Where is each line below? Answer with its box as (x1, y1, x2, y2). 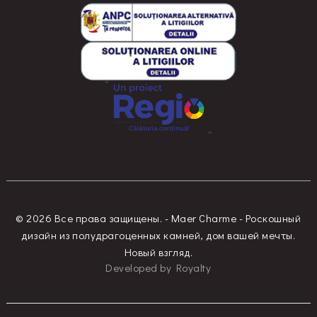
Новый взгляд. (124, 245, 193, 260)
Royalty (175, 260, 212, 275)
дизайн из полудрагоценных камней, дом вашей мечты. (21, 228, 296, 243)
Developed (105, 260, 158, 275)
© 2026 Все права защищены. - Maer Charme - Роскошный (16, 211, 301, 226)
